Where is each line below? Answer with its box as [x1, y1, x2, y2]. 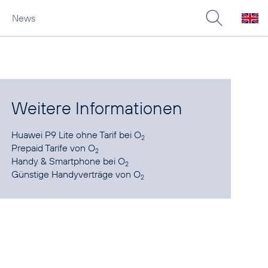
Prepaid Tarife [11, 142, 68, 154]
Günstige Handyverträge [11, 168, 116, 180]
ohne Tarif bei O [74, 129, 142, 141]
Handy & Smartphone [11, 155, 103, 167]
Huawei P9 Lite [11, 129, 74, 141]
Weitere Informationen [11, 97, 183, 119]
